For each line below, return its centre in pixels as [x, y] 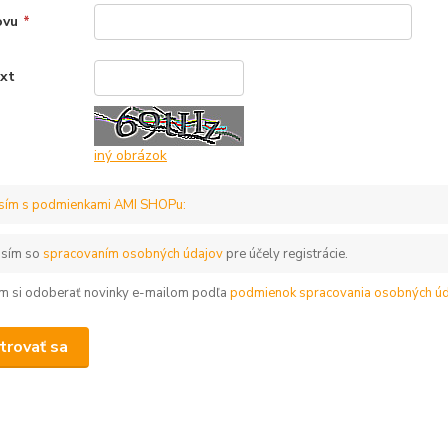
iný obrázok [130, 155]
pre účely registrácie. [285, 254]
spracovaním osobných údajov [132, 254]
